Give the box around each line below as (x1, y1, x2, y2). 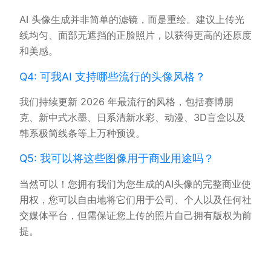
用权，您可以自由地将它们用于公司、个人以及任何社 (19, 193, 252, 206)
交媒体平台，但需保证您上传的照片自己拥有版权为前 (19, 209, 252, 221)
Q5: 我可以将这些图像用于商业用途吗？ (19, 152, 214, 165)
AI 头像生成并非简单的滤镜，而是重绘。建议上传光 (19, 13, 244, 25)
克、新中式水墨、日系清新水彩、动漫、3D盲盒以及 (19, 111, 246, 123)
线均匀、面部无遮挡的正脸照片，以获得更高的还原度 (19, 29, 252, 41)
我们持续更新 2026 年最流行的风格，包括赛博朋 (19, 95, 233, 108)
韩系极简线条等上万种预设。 (19, 126, 145, 139)
